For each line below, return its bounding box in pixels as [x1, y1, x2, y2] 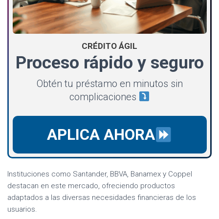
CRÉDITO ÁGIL [82, 41, 137, 51]
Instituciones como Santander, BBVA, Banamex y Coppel [7, 170, 192, 179]
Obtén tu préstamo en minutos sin [36, 77, 183, 89]
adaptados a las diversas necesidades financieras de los [7, 193, 196, 202]
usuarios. [7, 205, 37, 214]
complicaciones [69, 90, 139, 103]
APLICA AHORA [46, 125, 155, 144]
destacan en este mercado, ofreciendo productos [7, 181, 175, 191]
